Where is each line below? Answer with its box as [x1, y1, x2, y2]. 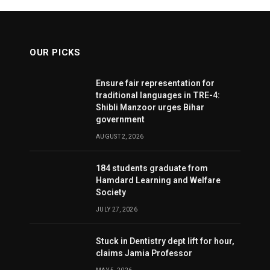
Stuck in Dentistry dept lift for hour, [96, 236, 234, 246]
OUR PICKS [30, 47, 81, 58]
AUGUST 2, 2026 [96, 133, 144, 140]
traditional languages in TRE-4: [96, 90, 220, 101]
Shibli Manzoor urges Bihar [96, 102, 204, 113]
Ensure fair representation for [96, 78, 215, 89]
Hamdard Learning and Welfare [96, 175, 221, 186]
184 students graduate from [96, 163, 208, 174]
